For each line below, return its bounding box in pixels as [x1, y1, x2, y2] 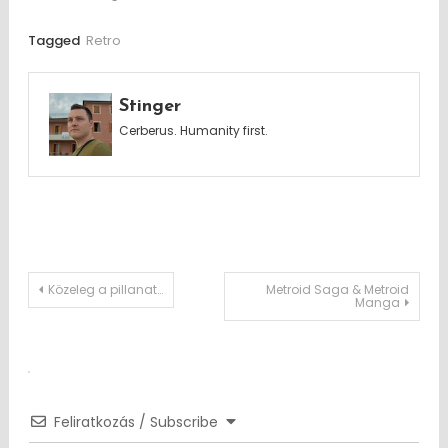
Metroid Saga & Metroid [266, 281, 410, 299]
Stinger [118, 97, 181, 116]
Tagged [27, 31, 83, 50]
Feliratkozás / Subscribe [53, 412, 218, 433]
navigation [26, 323, 176, 355]
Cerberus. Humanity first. [118, 122, 268, 139]
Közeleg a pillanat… [47, 281, 163, 299]
